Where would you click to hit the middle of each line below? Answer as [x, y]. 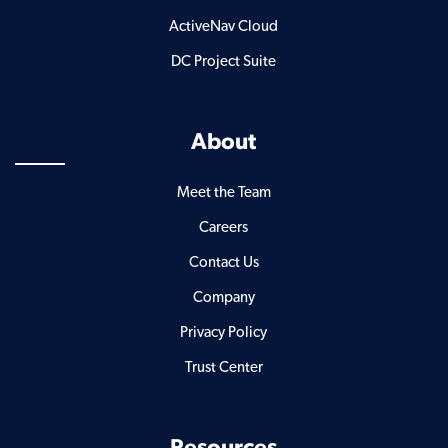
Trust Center [223, 367]
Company [223, 297]
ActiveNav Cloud [224, 26]
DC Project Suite [224, 61]
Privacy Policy [224, 332]
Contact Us [223, 262]
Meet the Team [223, 192]
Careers [224, 227]
